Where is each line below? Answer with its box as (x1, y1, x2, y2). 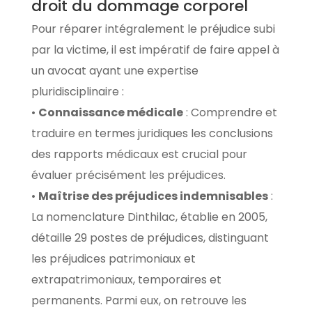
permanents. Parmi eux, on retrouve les (31, 292, 247, 309)
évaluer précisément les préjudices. (31, 166, 226, 183)
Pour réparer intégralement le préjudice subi (31, 20, 275, 37)
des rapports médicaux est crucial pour (31, 146, 247, 162)
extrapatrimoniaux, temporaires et (31, 271, 221, 288)
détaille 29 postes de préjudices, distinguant (31, 229, 269, 246)
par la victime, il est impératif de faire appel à (31, 41, 279, 58)
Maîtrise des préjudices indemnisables (38, 187, 268, 204)
